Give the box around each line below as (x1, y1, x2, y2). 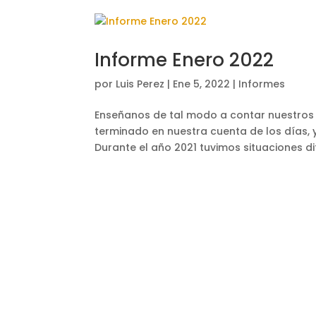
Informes (238, 77, 286, 91)
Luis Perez (116, 77, 165, 91)
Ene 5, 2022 (173, 77, 231, 91)
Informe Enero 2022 (95, 47, 274, 73)
